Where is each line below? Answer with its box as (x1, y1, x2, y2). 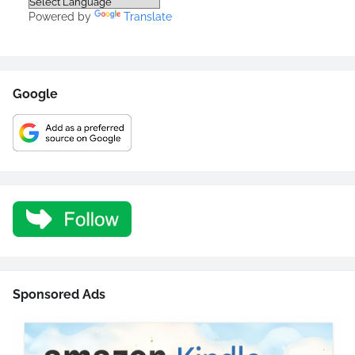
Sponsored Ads (13, 286, 105, 302)
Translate (124, 10, 172, 23)
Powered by (29, 10, 94, 23)
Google (13, 86, 58, 101)
